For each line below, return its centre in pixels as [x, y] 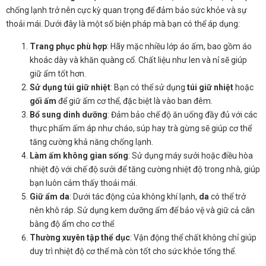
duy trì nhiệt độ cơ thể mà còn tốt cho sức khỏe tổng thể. [133, 251]
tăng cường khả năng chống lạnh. [91, 142]
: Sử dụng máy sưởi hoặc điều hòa [191, 155]
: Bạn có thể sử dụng [149, 87]
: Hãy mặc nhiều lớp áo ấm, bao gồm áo [179, 46]
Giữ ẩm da [50, 196]
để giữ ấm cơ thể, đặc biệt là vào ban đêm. [134, 101]
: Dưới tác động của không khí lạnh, [134, 196]
